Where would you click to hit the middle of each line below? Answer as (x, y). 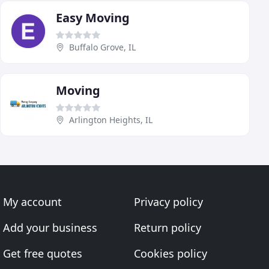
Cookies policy (170, 254)
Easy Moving (93, 18)
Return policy (167, 228)
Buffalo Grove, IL (102, 47)
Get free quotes (43, 254)
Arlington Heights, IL (111, 120)
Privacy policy (168, 202)
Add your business (50, 228)
